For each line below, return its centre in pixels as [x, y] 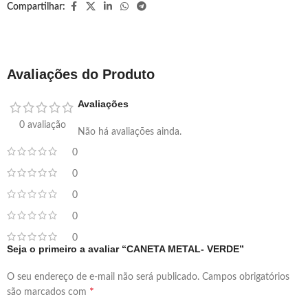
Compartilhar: [36, 7]
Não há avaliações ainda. [130, 132]
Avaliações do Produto [81, 74]
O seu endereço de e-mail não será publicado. [103, 277]
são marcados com [48, 292]
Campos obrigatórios [246, 277]
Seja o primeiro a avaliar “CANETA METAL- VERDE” [125, 249]
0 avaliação [42, 125]
